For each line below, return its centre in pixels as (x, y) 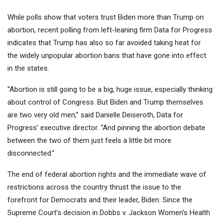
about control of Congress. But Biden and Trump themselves (105, 102)
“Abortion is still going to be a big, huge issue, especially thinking (110, 90)
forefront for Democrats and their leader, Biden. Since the (100, 200)
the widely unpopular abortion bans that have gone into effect (107, 56)
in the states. (28, 69)
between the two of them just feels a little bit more (89, 141)
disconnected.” (31, 153)
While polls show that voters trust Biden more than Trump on (106, 17)
